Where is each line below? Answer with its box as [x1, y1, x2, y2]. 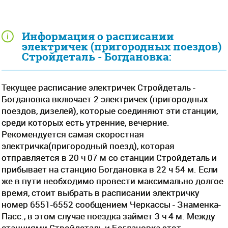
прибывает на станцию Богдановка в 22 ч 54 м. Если [2, 163, 218, 175]
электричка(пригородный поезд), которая [2, 140, 175, 152]
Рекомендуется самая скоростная [2, 128, 144, 140]
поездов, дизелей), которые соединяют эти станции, [2, 105, 218, 117]
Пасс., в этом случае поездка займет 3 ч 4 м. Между [2, 210, 215, 222]
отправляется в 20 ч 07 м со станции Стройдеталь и [2, 152, 217, 163]
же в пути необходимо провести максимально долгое [2, 175, 223, 187]
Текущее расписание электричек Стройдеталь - [2, 81, 195, 93]
